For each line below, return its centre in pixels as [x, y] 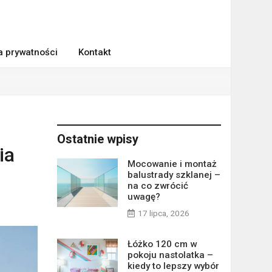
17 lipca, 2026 [163, 213]
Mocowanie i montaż [172, 164]
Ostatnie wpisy [97, 139]
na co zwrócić [158, 186]
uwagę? [144, 197]
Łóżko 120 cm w [162, 244]
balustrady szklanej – [174, 175]
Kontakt [95, 52]
